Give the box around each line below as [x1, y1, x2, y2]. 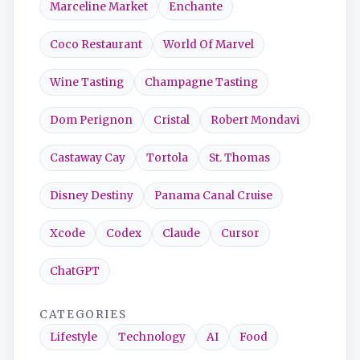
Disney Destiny [50, 189, 133, 202]
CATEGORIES [39, 308, 127, 321]
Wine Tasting [50, 76, 124, 89]
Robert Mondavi [211, 113, 300, 127]
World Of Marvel [163, 38, 254, 51]
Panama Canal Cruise [154, 189, 272, 202]
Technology [118, 330, 186, 344]
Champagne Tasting [145, 76, 258, 89]
